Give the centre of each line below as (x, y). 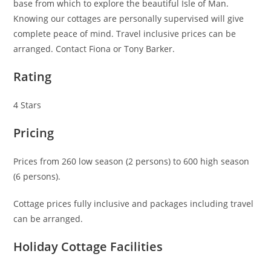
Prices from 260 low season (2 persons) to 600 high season (132, 161)
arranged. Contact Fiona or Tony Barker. (94, 48)
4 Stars (28, 105)
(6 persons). (37, 176)
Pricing (34, 132)
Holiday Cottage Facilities (88, 246)
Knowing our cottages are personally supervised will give (129, 18)
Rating (33, 76)
